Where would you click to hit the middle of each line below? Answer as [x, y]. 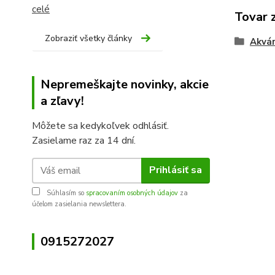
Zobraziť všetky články [88, 38]
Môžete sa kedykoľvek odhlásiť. [100, 126]
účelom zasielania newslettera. [79, 204]
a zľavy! [62, 101]
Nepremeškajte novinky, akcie [125, 84]
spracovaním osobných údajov [132, 193]
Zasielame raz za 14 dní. [84, 140]
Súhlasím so [65, 193]
